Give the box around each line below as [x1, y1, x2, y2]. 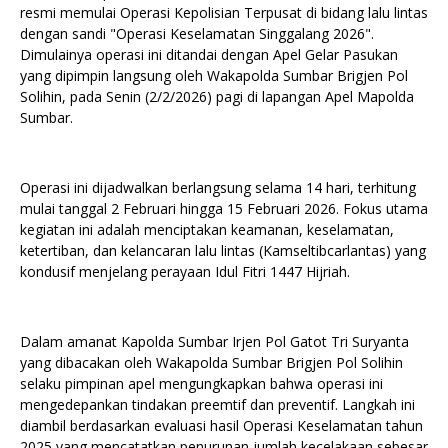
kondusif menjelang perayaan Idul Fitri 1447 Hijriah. [20, 261, 350, 281]
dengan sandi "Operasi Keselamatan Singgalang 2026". [20, 23, 374, 43]
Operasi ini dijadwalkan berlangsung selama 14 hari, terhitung [20, 177, 416, 197]
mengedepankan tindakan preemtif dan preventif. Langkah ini [20, 394, 415, 414]
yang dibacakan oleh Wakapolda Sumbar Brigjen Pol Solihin [20, 352, 403, 372]
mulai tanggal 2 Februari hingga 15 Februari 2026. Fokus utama [20, 198, 428, 218]
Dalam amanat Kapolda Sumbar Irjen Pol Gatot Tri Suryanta [20, 331, 409, 351]
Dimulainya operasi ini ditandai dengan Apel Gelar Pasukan [20, 44, 398, 64]
